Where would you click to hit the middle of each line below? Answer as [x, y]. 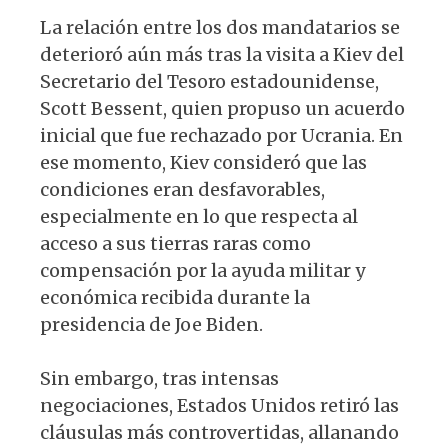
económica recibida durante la [175, 298]
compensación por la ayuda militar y [202, 271]
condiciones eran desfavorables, [182, 190]
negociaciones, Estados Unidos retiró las [219, 406]
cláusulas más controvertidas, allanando [219, 433]
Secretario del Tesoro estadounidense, [209, 82]
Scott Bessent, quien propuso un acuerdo [222, 109]
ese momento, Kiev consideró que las [203, 163]
